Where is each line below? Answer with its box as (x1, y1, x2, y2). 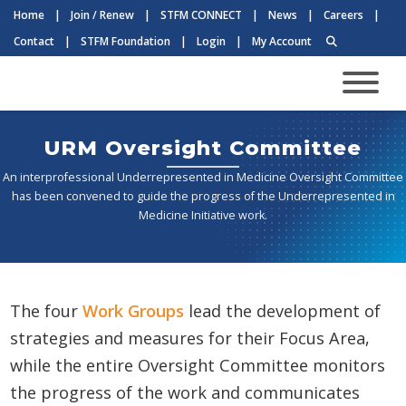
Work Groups (82, 300, 184, 322)
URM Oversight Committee (44, 135, 362, 160)
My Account (251, 34, 312, 49)
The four (9, 300, 82, 322)
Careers (323, 7, 363, 23)
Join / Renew (70, 7, 134, 23)
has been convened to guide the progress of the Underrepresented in (11, 188, 395, 204)
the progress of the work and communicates (9, 382, 360, 403)
